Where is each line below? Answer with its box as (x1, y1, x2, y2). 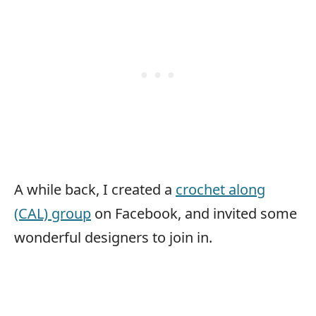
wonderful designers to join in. (14, 228, 212, 248)
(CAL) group (14, 204, 91, 224)
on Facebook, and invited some (91, 204, 297, 224)
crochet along (176, 180, 265, 200)
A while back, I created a (14, 180, 176, 200)
